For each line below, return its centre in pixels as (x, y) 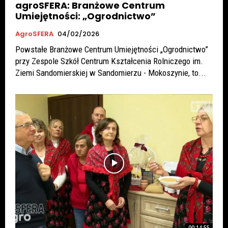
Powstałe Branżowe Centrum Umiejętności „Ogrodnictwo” (112, 49)
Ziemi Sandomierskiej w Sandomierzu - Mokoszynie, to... (111, 73)
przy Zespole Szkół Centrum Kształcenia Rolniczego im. (109, 61)
